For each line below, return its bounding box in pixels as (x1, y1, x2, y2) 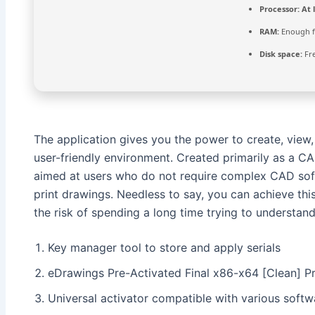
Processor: (259, 4, 300, 15)
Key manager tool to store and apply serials (48, 240, 281, 255)
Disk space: (259, 49, 302, 60)
